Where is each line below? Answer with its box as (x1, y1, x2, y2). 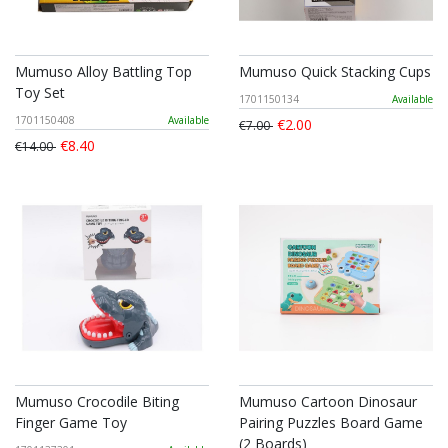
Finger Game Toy (15, 413, 127, 433)
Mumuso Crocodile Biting (15, 392, 179, 412)
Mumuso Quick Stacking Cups (239, 62, 431, 82)
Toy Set (15, 83, 65, 103)
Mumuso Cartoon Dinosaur (239, 392, 417, 412)
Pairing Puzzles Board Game (239, 413, 423, 433)
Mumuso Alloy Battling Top (15, 62, 192, 82)
